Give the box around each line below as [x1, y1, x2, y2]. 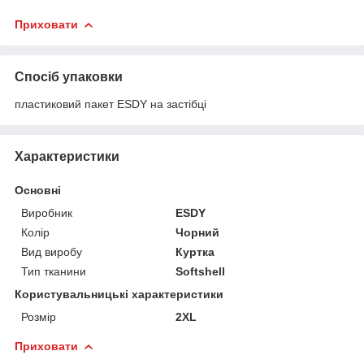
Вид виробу [21, 245, 82, 258]
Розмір [21, 310, 56, 323]
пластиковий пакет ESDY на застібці [15, 97, 206, 110]
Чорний [175, 225, 220, 239]
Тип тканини [21, 264, 86, 278]
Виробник [21, 206, 72, 219]
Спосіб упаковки [15, 69, 123, 84]
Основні [15, 183, 61, 197]
